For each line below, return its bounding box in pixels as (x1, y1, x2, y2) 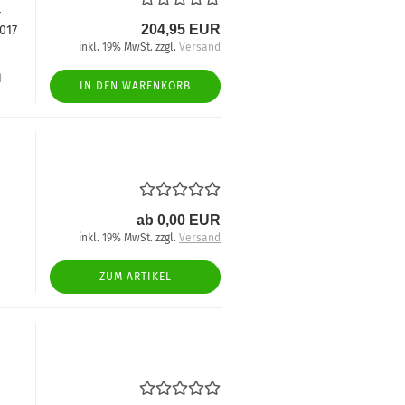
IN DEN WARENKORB (80, 80, 192, 92)
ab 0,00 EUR (137, 212, 221, 228)
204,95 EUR (141, 22, 221, 37)
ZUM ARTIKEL (99, 270, 172, 283)
